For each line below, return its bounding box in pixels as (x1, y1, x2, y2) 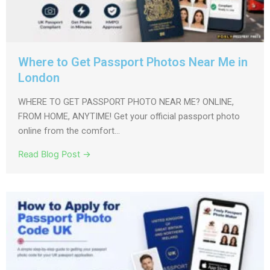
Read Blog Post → (18, 149, 91, 160)
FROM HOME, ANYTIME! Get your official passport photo (18, 111, 240, 122)
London (18, 71, 60, 86)
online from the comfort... (18, 125, 120, 137)
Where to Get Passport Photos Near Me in (18, 55, 248, 70)
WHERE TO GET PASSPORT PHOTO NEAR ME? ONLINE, (18, 96, 234, 108)
